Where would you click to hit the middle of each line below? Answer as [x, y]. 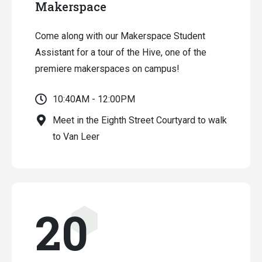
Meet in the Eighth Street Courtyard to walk [140, 120]
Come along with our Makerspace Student [120, 36]
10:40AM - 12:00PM [94, 99]
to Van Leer [76, 137]
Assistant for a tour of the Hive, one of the [121, 52]
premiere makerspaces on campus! [107, 69]
